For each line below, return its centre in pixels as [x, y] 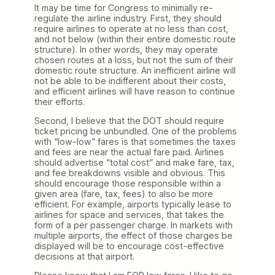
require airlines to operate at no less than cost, [131, 29]
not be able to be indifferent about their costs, [130, 81]
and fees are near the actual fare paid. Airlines [129, 152]
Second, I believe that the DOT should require [129, 121]
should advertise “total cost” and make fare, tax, [134, 163]
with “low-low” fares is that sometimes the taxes [135, 142]
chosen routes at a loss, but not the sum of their [134, 60]
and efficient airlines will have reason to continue [135, 91]
